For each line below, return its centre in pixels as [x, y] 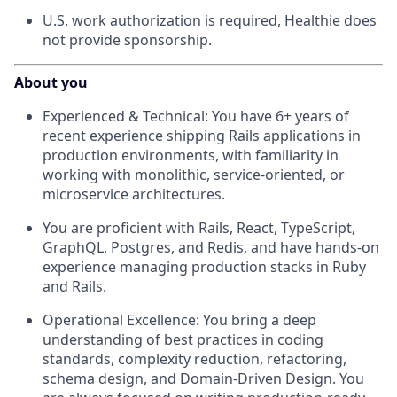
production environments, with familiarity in [191, 156]
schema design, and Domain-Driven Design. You [203, 379]
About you [51, 83]
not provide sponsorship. [127, 40]
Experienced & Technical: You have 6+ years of [196, 117]
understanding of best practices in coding [183, 340]
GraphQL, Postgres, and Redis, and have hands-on [211, 248]
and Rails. [74, 287]
